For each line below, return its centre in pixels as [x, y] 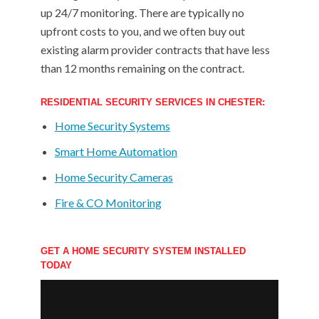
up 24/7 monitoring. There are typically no [142, 12]
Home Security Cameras [114, 177]
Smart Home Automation [116, 151]
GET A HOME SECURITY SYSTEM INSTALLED [143, 251]
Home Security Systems [112, 126]
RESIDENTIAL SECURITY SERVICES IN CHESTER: [152, 102]
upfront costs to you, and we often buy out [142, 31]
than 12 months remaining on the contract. [142, 68]
